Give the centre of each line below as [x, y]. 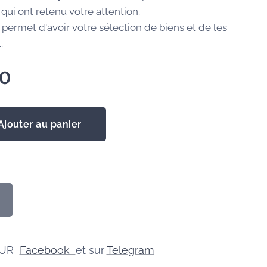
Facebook [47, 250]
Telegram [130, 250]
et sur [91, 250]
